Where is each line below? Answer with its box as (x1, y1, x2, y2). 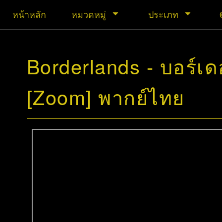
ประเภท (148, 7, 178, 20)
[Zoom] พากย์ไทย (26, 83, 185, 111)
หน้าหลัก (12, 7, 46, 20)
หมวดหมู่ (71, 7, 106, 20)
